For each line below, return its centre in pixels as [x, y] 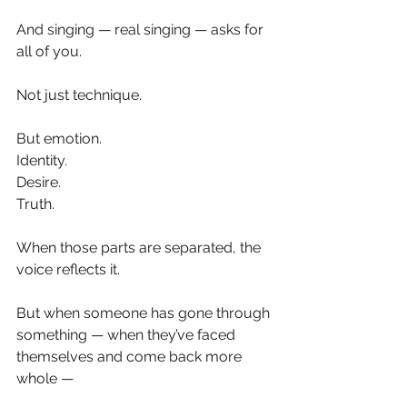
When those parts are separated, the [140, 247]
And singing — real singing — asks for [142, 29]
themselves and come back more [131, 356]
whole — [45, 378]
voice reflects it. [68, 269]
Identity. [42, 160]
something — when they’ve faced [128, 334]
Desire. [39, 182]
